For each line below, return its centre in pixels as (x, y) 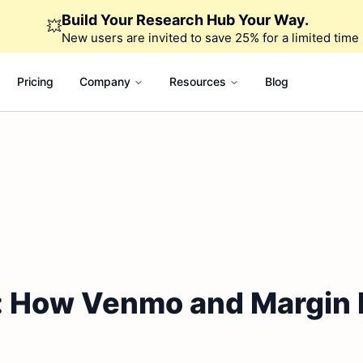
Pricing (35, 81)
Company (105, 81)
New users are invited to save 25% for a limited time (210, 38)
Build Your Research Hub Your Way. (185, 20)
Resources (197, 81)
